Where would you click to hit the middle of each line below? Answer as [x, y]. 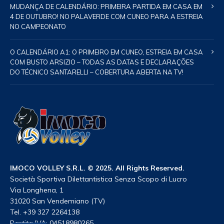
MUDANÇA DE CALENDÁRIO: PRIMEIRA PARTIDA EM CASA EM [106, 6]
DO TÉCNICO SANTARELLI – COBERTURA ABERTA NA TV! [97, 72]
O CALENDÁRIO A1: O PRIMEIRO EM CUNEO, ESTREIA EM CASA [106, 52]
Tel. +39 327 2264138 [45, 212]
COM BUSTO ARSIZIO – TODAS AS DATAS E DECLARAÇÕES [102, 62]
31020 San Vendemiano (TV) [57, 201]
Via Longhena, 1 [37, 190]
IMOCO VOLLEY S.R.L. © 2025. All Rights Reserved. [97, 168]
